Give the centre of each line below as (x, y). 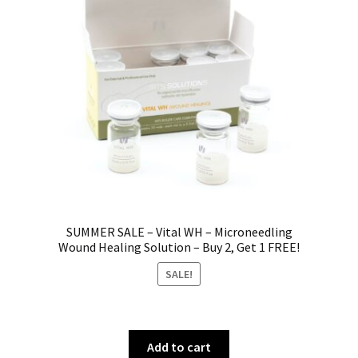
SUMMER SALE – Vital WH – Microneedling (179, 232)
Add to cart (179, 347)
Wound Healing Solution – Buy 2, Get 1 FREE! (179, 247)
